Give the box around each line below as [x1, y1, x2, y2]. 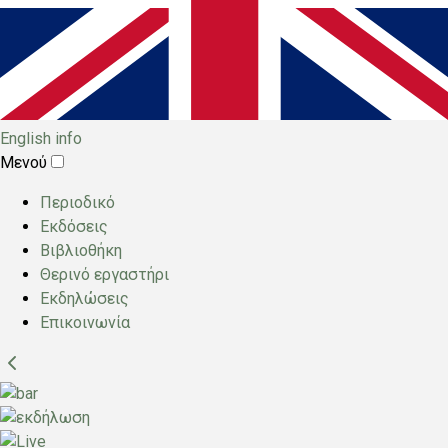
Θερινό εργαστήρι [40, 265, 169, 284]
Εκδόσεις [40, 217, 108, 236]
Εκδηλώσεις [40, 289, 129, 308]
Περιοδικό [40, 193, 115, 212]
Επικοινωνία [40, 313, 130, 332]
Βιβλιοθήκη [40, 241, 122, 260]
